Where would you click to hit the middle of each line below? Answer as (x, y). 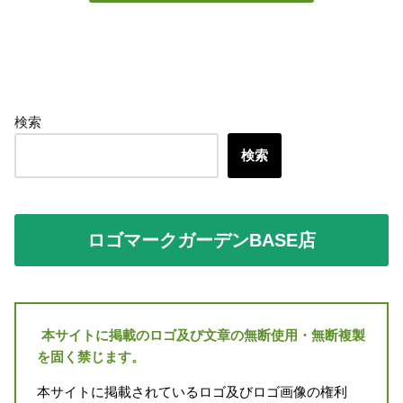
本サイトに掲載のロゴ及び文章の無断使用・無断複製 (203, 335)
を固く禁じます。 (90, 356)
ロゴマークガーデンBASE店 (201, 241)
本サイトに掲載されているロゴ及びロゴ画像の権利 (192, 391)
